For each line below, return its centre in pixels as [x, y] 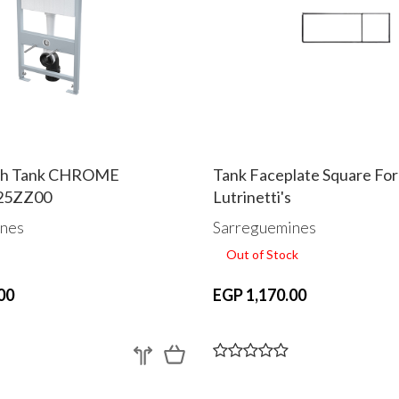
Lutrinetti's [252, 197]
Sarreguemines [265, 227]
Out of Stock [262, 254]
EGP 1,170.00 [260, 294]
